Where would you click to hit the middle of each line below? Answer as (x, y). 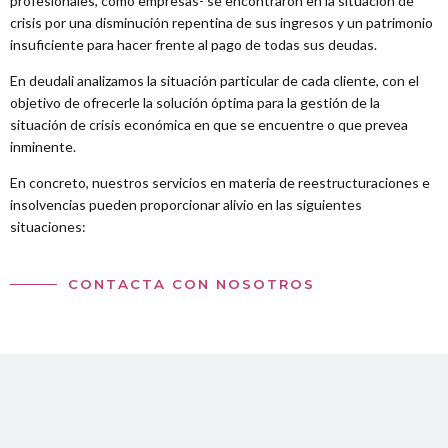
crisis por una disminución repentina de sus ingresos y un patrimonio (221, 23)
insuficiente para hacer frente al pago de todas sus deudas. (193, 45)
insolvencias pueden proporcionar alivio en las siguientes (186, 205)
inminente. (43, 147)
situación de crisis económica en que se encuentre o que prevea (209, 125)
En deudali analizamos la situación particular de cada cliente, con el (214, 81)
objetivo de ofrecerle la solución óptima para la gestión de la (195, 103)
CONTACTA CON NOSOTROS (191, 283)
